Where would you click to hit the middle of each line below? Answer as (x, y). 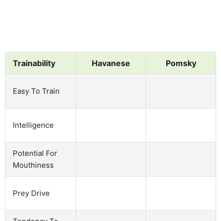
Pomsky (181, 63)
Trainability (34, 63)
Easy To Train (36, 91)
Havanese (111, 63)
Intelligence (33, 125)
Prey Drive (31, 193)
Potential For (35, 153)
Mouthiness (33, 165)
